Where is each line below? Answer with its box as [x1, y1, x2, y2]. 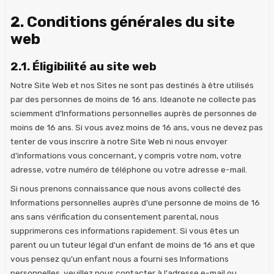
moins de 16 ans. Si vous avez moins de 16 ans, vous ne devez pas [10, 122, 263, 132]
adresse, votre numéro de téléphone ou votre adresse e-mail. [10, 164, 247, 174]
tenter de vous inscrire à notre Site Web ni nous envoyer [10, 136, 228, 146]
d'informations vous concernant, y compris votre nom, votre [10, 150, 242, 160]
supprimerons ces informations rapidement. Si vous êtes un [10, 225, 239, 235]
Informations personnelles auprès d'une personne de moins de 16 [10, 197, 260, 207]
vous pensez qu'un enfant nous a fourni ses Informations [10, 253, 229, 264]
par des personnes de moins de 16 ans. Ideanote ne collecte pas [10, 94, 256, 104]
